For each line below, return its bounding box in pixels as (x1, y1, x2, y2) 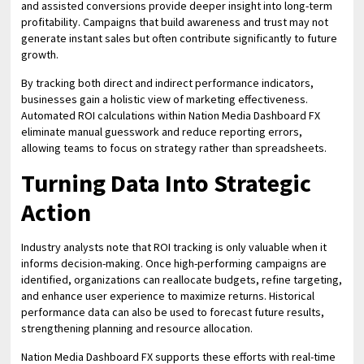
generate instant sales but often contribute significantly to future (21, 31, 338, 45)
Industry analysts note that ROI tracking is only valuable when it (21, 240, 327, 254)
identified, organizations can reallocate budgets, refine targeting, (21, 272, 343, 287)
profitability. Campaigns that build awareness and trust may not (21, 15, 329, 29)
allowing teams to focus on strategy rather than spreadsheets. (21, 141, 327, 155)
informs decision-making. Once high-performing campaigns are (21, 256, 327, 271)
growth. (21, 47, 59, 62)
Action (21, 197, 92, 227)
